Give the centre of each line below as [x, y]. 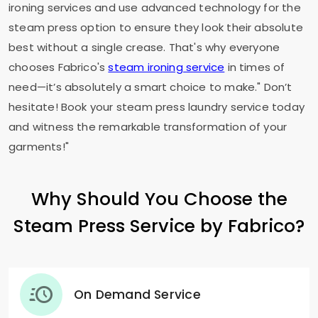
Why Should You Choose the [159, 199]
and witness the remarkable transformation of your [148, 127]
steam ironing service [166, 67]
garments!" [39, 147]
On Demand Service [137, 294]
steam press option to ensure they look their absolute [156, 27]
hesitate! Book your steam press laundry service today [157, 107]
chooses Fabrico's [59, 67]
